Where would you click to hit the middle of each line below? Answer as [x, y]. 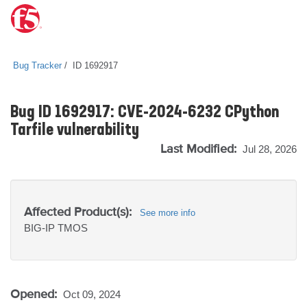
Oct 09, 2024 [92, 294]
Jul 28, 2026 [270, 149]
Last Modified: [200, 148]
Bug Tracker [37, 65]
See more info [168, 213]
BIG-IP [41, 228]
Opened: [35, 294]
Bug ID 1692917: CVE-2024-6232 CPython [145, 113]
